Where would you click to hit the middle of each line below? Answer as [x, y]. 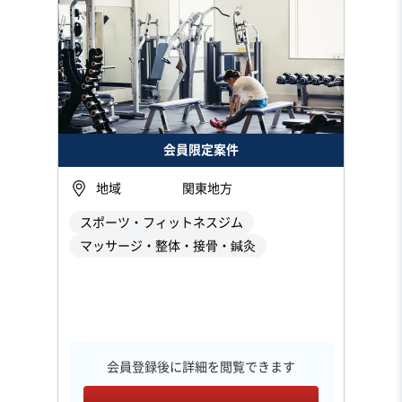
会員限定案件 [201, 149]
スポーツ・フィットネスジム [162, 222]
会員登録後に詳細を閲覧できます [201, 367]
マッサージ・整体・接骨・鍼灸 [168, 245]
